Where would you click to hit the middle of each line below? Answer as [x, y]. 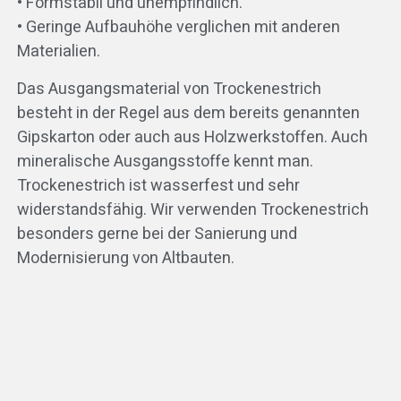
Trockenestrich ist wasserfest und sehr [158, 185]
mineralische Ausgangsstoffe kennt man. [165, 161]
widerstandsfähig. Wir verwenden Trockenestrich [192, 209]
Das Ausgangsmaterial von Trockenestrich [169, 89]
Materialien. [58, 52]
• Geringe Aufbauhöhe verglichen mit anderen [178, 28]
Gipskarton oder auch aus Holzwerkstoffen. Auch [192, 137]
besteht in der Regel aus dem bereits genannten [188, 113]
